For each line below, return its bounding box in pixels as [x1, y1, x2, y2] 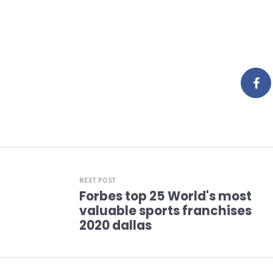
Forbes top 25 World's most [79, 188, 252, 205]
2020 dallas [79, 217, 152, 234]
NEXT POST [79, 176, 116, 185]
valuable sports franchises [79, 202, 252, 219]
